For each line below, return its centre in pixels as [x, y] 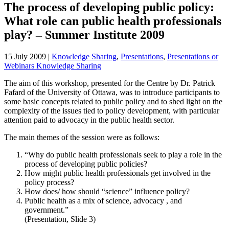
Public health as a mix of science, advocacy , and [103, 200]
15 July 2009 [25, 56]
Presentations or [193, 56]
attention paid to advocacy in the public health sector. [89, 120]
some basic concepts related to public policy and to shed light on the [113, 101]
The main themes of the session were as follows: [82, 137]
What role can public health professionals [113, 21]
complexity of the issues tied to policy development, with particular [112, 110]
